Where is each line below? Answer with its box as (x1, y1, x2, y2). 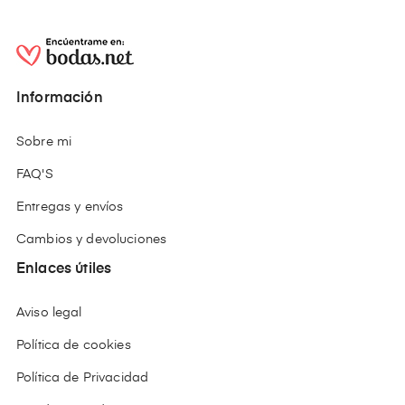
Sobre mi (16, 136, 72, 149)
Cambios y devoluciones (16, 233, 167, 247)
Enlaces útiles (16, 262, 112, 278)
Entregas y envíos (16, 201, 124, 214)
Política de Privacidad (16, 372, 149, 385)
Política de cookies (16, 339, 131, 353)
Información (16, 91, 103, 107)
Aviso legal (16, 306, 82, 320)
